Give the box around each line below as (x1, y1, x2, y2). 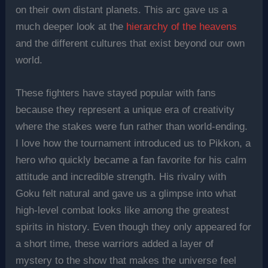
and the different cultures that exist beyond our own (16, 38, 245, 50)
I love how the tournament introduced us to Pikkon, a (16, 138, 251, 150)
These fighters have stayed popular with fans (16, 87, 217, 99)
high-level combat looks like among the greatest (16, 205, 230, 217)
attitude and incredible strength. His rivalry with (16, 171, 227, 183)
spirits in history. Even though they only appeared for (16, 221, 252, 233)
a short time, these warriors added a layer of (16, 238, 214, 250)
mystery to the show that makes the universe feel (16, 255, 237, 267)
